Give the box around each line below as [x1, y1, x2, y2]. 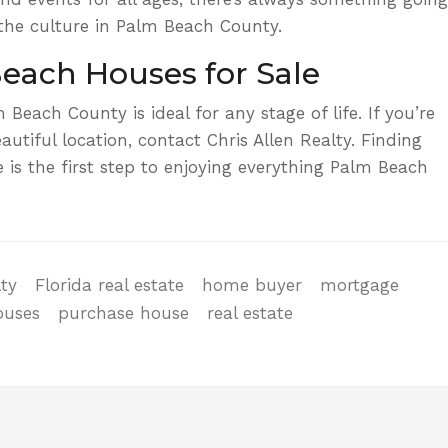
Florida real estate [35, 274, 184, 295]
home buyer [202, 274, 302, 295]
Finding [355, 129, 422, 150]
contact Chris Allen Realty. [138, 129, 355, 150]
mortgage [320, 274, 399, 295]
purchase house [58, 302, 189, 323]
